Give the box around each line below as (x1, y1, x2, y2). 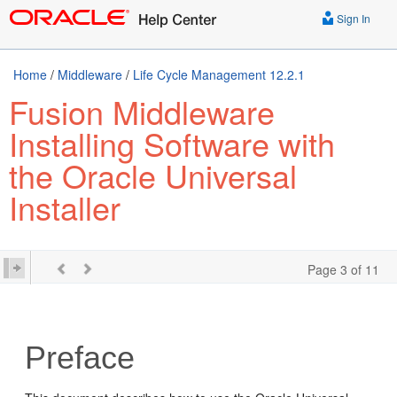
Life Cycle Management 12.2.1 (133, 66, 305, 83)
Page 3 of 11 (307, 261, 379, 278)
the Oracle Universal (9, 152, 297, 198)
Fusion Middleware (9, 89, 275, 134)
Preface (25, 339, 136, 376)
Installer (9, 184, 121, 230)
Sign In (334, 11, 370, 26)
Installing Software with (9, 121, 335, 166)
